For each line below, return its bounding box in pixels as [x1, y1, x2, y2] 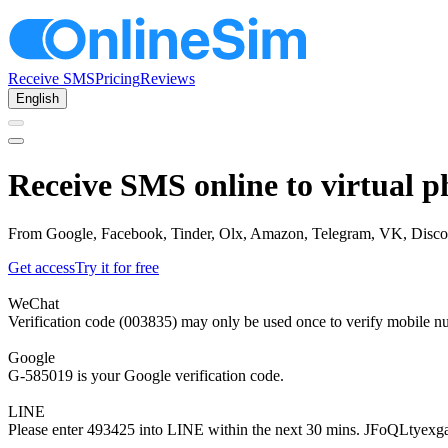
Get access [8, 258, 75, 276]
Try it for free [75, 258, 159, 276]
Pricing [95, 70, 140, 88]
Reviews [140, 70, 195, 88]
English [16, 91, 59, 107]
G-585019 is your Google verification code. [8, 366, 284, 384]
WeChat [8, 294, 59, 312]
